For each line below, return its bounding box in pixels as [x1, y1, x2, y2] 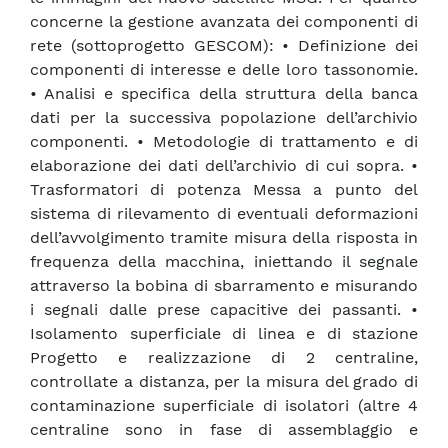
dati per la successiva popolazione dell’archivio [30, 108, 418, 128]
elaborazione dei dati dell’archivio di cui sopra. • [30, 156, 418, 176]
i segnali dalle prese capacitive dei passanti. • [30, 300, 418, 320]
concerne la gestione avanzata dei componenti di [30, 12, 418, 32]
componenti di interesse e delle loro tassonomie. [30, 60, 418, 80]
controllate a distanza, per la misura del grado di [30, 372, 418, 392]
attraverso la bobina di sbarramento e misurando [30, 276, 418, 296]
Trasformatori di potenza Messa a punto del [30, 180, 418, 200]
